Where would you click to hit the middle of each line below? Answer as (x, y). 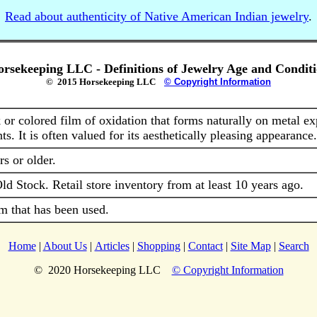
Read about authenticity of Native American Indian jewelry (157, 16)
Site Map (250, 246)
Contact (205, 246)
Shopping (158, 246)
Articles (112, 246)
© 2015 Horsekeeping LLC (105, 82)
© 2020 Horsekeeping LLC (103, 270)
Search (294, 246)
